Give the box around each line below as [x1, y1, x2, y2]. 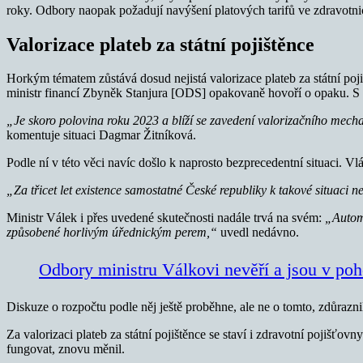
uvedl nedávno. [220, 225, 299, 240]
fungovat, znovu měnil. [6, 342, 125, 357]
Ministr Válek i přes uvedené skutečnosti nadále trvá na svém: [6, 211, 325, 225]
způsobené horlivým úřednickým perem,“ [6, 225, 220, 240]
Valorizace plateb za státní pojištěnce [6, 33, 314, 55]
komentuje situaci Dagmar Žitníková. [6, 128, 196, 143]
